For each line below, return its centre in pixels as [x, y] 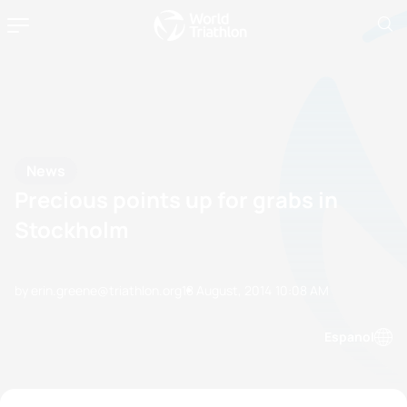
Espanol [349, 337]
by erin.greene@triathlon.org [98, 290]
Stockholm [72, 229]
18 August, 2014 [227, 290]
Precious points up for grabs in [176, 199]
